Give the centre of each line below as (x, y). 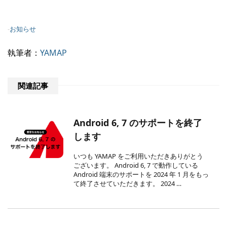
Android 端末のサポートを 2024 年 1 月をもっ (141, 175)
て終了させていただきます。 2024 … (128, 184)
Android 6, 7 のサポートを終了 (138, 123)
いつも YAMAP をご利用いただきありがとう (139, 156)
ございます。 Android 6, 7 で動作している (136, 165)
